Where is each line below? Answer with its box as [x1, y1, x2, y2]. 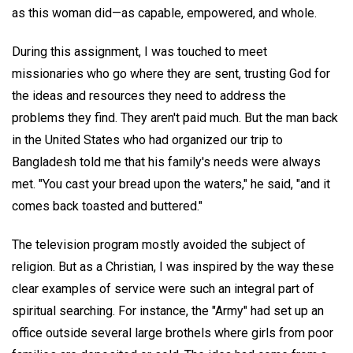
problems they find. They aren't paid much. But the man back [12, 110, 338, 125]
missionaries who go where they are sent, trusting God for [12, 65, 330, 81]
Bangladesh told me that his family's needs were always [12, 154, 321, 169]
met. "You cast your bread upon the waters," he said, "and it [12, 176, 330, 191]
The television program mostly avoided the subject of [12, 236, 306, 252]
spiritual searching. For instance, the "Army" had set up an [12, 303, 324, 318]
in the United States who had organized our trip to [12, 132, 283, 147]
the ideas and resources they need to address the [12, 87, 286, 103]
